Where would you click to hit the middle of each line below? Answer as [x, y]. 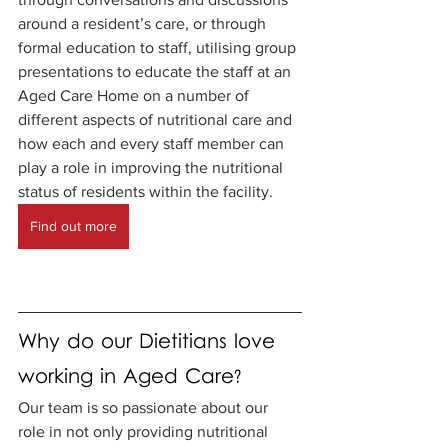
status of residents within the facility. [147, 191]
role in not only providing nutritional [145, 431]
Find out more [73, 225]
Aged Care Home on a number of [135, 95]
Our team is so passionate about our [145, 407]
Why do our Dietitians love [150, 342]
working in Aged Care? [129, 377]
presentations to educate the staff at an [156, 71]
